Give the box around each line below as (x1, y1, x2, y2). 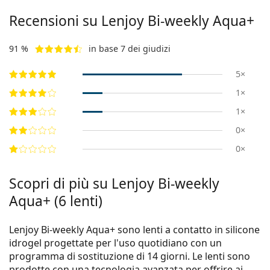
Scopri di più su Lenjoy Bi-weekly (9, 174, 219, 193)
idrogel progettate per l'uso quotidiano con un (9, 236, 222, 250)
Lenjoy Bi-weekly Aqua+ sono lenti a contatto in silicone (9, 223, 260, 237)
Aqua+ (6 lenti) (9, 192, 102, 211)
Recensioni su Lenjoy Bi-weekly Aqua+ (9, 11, 254, 31)
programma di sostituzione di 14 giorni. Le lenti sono (9, 250, 250, 263)
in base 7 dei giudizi (89, 43, 171, 55)
